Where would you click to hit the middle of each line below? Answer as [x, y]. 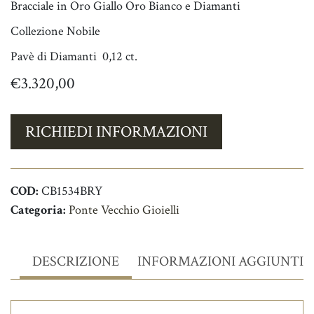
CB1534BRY [72, 191]
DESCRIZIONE [76, 262]
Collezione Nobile [55, 32]
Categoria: [40, 210]
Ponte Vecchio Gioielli [124, 210]
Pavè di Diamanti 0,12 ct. [74, 57]
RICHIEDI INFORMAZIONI [116, 132]
